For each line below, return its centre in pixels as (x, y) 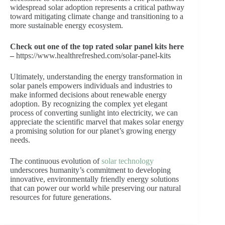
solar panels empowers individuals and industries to (91, 86)
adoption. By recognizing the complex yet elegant (89, 104)
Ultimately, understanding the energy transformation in (96, 77)
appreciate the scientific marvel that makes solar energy (97, 122)
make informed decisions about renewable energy (88, 95)
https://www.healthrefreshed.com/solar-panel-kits (92, 56)
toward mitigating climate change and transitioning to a (97, 17)
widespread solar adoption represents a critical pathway (97, 8)
